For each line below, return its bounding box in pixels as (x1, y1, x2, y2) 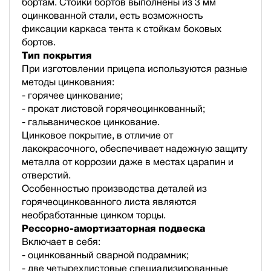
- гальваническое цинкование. (22, 116, 160, 127)
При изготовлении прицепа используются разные (22, 63, 247, 74)
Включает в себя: (22, 236, 100, 247)
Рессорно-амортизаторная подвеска (22, 223, 205, 233)
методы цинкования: (22, 76, 114, 87)
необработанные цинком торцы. (22, 209, 166, 220)
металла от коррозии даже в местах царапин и (22, 156, 233, 167)
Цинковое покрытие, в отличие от (22, 129, 173, 140)
